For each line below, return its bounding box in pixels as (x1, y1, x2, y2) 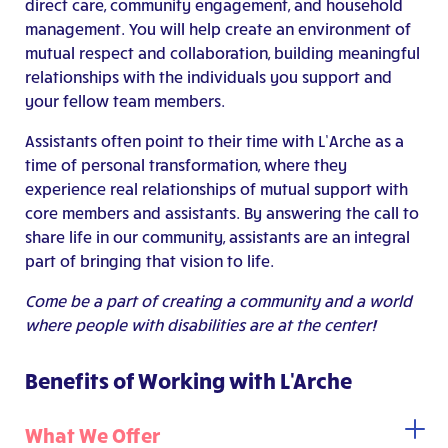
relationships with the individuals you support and (25, 67, 392, 87)
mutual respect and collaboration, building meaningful (25, 43, 420, 63)
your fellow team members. (25, 91, 225, 111)
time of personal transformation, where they (25, 155, 347, 175)
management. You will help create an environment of (25, 19, 411, 39)
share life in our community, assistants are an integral (25, 227, 410, 247)
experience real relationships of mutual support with (25, 179, 408, 199)
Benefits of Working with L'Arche (25, 366, 352, 394)
